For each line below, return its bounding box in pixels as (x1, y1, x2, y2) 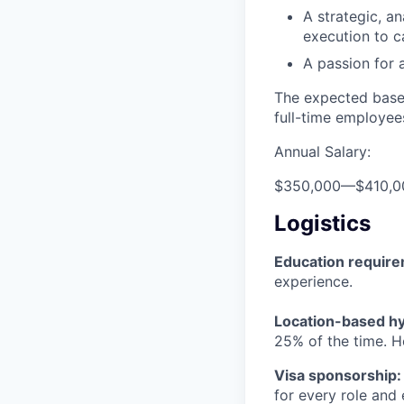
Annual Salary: (274, 142, 371, 161)
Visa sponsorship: (274, 365, 401, 384)
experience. (274, 271, 353, 290)
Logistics (274, 209, 371, 236)
